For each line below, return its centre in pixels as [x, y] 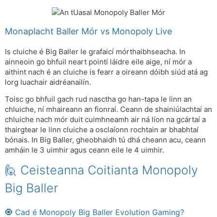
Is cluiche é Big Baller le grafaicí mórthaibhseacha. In [95, 52]
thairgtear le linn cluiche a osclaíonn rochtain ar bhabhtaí [102, 129]
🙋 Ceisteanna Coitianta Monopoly [101, 170]
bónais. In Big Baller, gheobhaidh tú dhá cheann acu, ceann [105, 139]
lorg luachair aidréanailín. [48, 82]
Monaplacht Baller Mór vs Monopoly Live [88, 31]
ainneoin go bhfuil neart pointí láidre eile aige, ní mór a [98, 62]
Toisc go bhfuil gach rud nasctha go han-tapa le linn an [98, 99]
